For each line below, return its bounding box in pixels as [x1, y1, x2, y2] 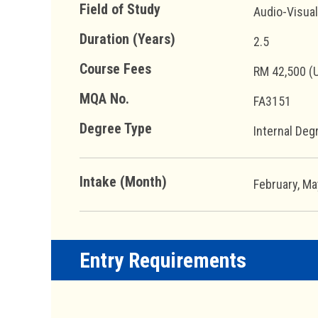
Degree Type [79, 119, 152, 137]
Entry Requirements [79, 247, 246, 273]
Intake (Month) [79, 172, 167, 190]
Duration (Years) [79, 30, 175, 48]
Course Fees [79, 60, 151, 77]
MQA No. [79, 89, 129, 107]
